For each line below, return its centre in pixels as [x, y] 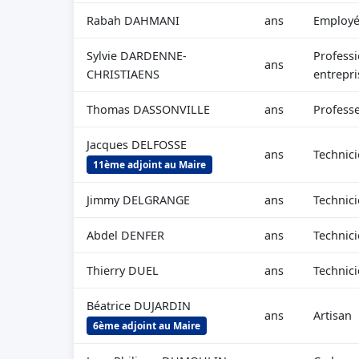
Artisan [333, 315]
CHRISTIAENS [123, 74]
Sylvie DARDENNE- [137, 56]
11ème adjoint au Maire [149, 165]
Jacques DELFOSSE [137, 145]
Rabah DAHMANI [133, 20]
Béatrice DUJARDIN [139, 306]
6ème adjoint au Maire [147, 326]
